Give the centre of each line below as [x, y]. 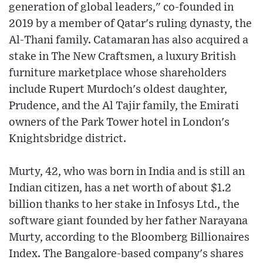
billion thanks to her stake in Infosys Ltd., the [124, 205]
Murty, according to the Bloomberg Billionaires [129, 238]
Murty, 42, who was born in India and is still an [127, 172]
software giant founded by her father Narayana [128, 221]
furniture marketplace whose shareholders [118, 73]
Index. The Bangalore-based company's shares [126, 254]
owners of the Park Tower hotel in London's [119, 123]
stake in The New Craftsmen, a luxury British [122, 57]
